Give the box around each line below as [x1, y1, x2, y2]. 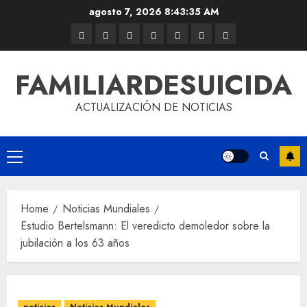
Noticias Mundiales [62, 201, 150, 217]
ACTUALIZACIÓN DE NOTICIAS [75, 99, 232, 115]
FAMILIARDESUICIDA [15, 65, 292, 105]
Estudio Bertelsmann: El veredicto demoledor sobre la [21, 218, 270, 234]
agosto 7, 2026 [88, 5, 164, 19]
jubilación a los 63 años [21, 235, 130, 251]
